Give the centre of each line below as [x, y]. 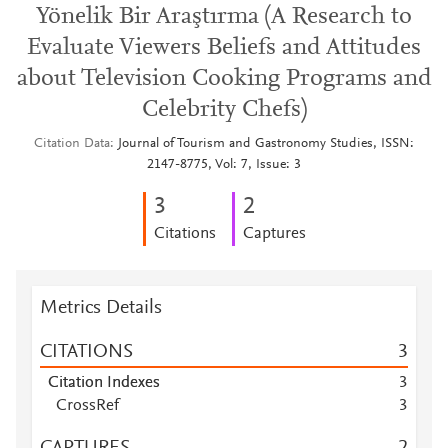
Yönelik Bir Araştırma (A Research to [224, 17]
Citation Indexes [104, 383]
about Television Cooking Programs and [224, 79]
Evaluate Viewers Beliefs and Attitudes [224, 48]
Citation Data [72, 144]
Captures [274, 234]
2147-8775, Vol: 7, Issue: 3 [224, 165]
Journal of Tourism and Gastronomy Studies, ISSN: [266, 144]
